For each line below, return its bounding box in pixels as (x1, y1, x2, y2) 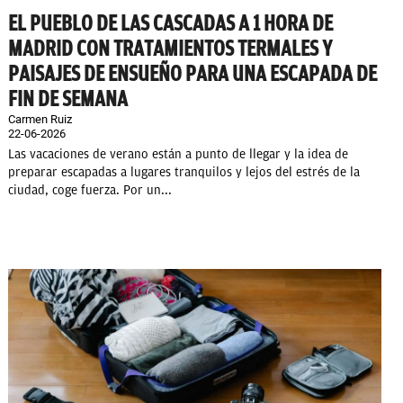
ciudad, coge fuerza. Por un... (8, 183, 172, 199)
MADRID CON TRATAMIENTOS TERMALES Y (8, 36, 332, 62)
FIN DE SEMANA (8, 86, 128, 112)
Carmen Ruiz (8, 112, 72, 127)
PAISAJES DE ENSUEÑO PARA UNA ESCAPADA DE (8, 61, 377, 87)
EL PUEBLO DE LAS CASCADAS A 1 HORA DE (8, 11, 333, 37)
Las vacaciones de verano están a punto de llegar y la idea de (8, 147, 348, 163)
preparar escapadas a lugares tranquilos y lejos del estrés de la (8, 165, 360, 181)
